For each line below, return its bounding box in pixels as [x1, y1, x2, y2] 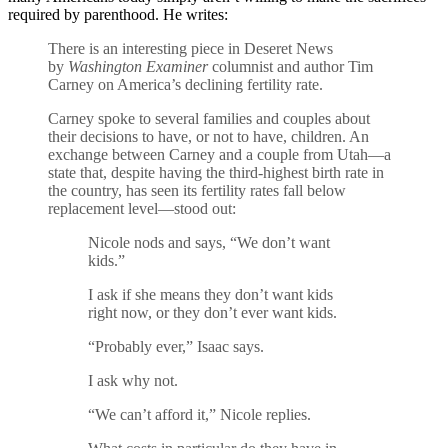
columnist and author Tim [208, 57, 373, 75]
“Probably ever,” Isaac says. [88, 337, 264, 355]
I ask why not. [88, 371, 178, 389]
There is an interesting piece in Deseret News [48, 39, 333, 57]
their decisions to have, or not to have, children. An [48, 127, 369, 145]
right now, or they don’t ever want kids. [88, 303, 337, 321]
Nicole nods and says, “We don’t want [88, 233, 330, 251]
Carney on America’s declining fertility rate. [48, 75, 323, 93]
